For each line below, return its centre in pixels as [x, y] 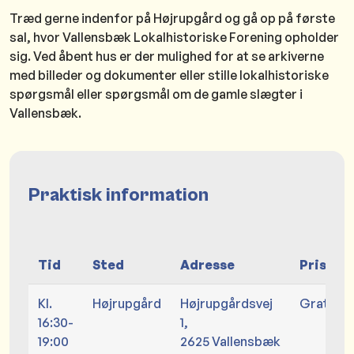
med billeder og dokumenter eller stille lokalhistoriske [169, 75]
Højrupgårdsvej [226, 303]
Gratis [319, 303]
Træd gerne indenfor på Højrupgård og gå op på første [172, 18]
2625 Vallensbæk [230, 341]
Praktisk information [119, 195]
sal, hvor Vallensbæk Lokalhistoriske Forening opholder [174, 37]
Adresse [207, 264]
